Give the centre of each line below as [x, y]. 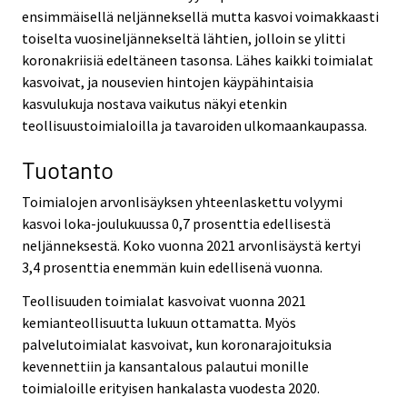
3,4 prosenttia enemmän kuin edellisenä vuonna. [172, 267]
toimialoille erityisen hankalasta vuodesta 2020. [171, 387]
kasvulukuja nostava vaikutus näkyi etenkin [154, 104]
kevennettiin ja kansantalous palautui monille [165, 366]
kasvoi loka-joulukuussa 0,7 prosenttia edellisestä [176, 223]
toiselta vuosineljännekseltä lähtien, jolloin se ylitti [184, 39]
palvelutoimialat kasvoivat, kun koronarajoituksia [177, 344]
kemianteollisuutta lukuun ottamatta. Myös [159, 322]
